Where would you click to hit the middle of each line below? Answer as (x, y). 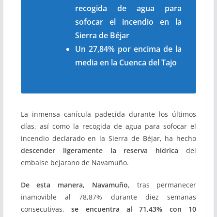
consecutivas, (46, 209)
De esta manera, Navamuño (74, 185)
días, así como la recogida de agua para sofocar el (108, 126)
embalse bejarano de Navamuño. (75, 162)
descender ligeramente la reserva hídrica (100, 150)
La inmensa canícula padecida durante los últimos (108, 114)
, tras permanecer (162, 185)
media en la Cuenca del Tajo (126, 62)
